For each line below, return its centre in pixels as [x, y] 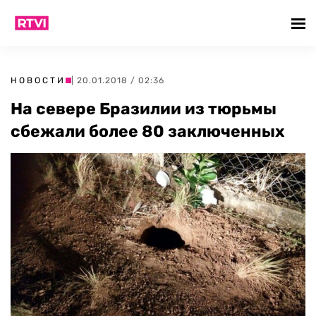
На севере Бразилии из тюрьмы [144, 109]
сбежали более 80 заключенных [148, 131]
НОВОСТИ [38, 80]
